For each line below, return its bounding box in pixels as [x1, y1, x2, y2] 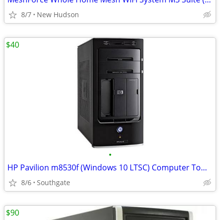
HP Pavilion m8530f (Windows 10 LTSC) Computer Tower [201, 162, 207, 173]
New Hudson [37, 10, 79, 19]
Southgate [37, 178, 70, 187]
